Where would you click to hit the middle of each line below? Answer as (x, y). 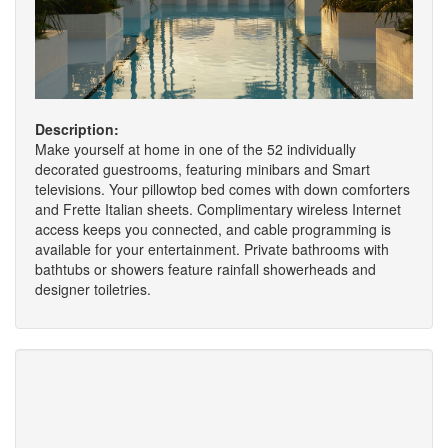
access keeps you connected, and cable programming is (213, 229)
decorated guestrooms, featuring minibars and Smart (202, 169)
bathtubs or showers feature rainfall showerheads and (205, 269)
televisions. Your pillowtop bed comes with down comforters (222, 189)
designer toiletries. (93, 289)
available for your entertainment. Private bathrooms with (212, 249)
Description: (77, 129)
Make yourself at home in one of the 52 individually (195, 149)
